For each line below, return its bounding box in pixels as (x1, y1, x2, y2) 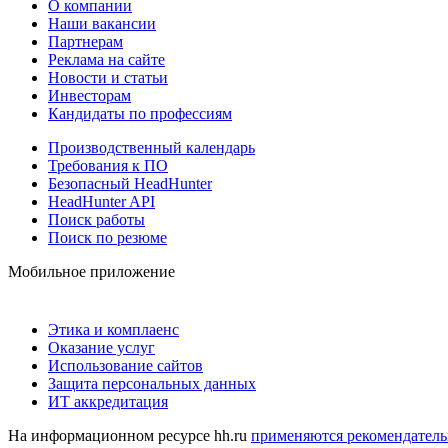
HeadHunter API (48, 192, 155, 210)
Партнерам (48, 32, 123, 50)
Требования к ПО (48, 156, 168, 174)
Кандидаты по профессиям (48, 104, 232, 122)
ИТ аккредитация (48, 392, 168, 410)
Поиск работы (48, 210, 145, 228)
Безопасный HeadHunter (48, 174, 212, 192)
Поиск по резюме (48, 228, 167, 246)
